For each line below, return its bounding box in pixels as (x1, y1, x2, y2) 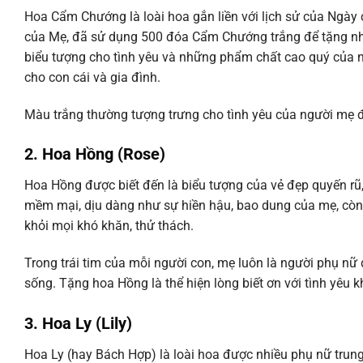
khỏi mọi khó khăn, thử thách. (24, 218, 194, 234)
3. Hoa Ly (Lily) (24, 313, 132, 333)
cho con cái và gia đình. (24, 69, 160, 85)
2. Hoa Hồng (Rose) (24, 144, 165, 164)
